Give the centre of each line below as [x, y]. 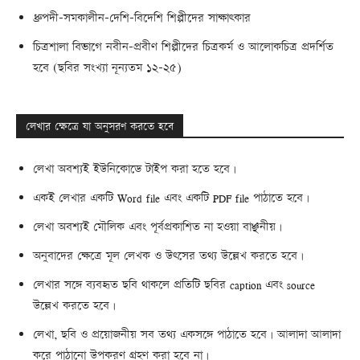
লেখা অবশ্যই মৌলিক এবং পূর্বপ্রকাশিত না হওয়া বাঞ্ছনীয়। [157, 227]
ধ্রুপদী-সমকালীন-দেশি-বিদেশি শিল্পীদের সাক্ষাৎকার [142, 18]
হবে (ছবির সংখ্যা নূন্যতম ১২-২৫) [107, 68]
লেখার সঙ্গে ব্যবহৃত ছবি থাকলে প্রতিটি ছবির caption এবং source [174, 285]
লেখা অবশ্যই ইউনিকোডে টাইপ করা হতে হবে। [135, 170]
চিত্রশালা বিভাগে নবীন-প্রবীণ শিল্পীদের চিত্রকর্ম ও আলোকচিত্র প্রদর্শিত [183, 47]
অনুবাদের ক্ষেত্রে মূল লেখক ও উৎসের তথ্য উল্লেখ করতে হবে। [168, 256]
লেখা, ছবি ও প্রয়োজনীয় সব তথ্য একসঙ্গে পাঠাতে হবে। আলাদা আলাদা [187, 335]
